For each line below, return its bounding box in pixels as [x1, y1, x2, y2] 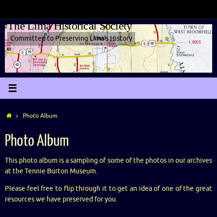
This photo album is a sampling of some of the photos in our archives [5, 156, 212, 165]
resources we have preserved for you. [5, 195, 117, 203]
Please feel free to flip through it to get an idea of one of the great [5, 184, 212, 193]
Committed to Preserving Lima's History [10, 34, 132, 43]
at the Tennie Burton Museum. [5, 167, 97, 175]
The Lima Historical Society [7, 19, 132, 32]
